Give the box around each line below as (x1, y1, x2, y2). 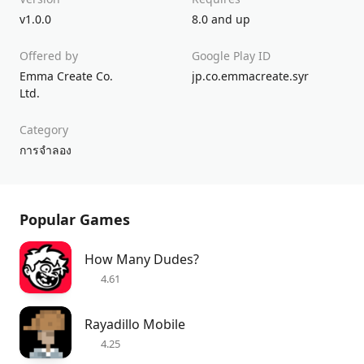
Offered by (19, 48, 78, 64)
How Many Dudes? (84, 250, 199, 269)
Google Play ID (192, 48, 271, 64)
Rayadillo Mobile (84, 315, 185, 334)
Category (19, 122, 68, 138)
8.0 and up (192, 11, 250, 28)
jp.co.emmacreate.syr (192, 68, 309, 84)
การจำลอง (19, 142, 71, 158)
